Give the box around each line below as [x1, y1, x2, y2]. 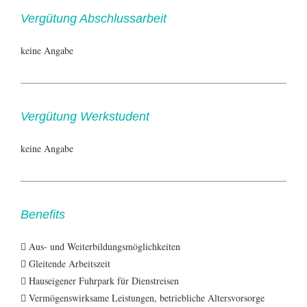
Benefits [21, 207, 65, 221]
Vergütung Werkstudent [21, 109, 149, 123]
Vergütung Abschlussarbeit [21, 11, 167, 25]
